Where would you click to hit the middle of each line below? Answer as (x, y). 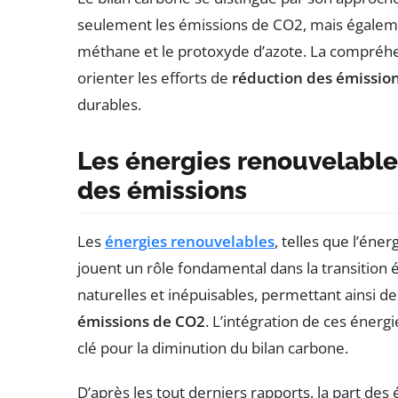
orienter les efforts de (155, 78)
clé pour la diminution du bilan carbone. (213, 348)
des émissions (162, 191)
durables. (109, 105)
